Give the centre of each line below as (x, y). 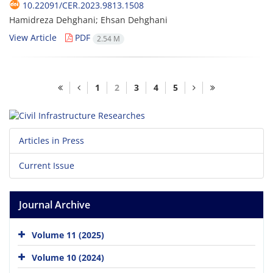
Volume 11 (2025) (68, 235)
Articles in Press (51, 140)
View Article (33, 38)
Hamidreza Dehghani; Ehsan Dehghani (88, 20)
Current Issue (47, 165)
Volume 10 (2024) (68, 257)
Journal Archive (55, 204)
